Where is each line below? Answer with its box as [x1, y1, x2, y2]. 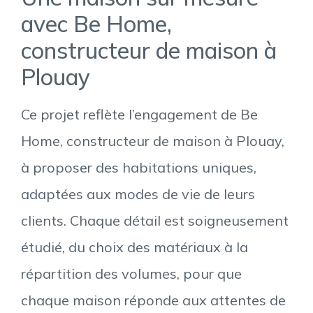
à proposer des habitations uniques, [21, 159, 256, 177]
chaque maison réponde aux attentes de [21, 291, 286, 310]
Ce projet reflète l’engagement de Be [21, 105, 258, 124]
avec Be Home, [21, 10, 172, 38]
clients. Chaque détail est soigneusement [21, 212, 289, 230]
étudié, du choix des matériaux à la [21, 238, 248, 256]
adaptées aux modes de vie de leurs [21, 185, 255, 203]
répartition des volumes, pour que [21, 265, 242, 283]
